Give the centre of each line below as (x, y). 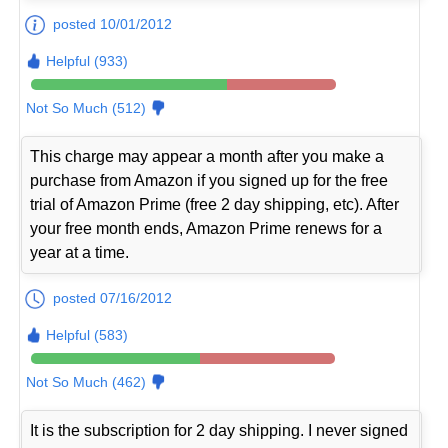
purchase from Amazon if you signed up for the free (209, 181)
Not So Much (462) (86, 382)
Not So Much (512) (86, 108)
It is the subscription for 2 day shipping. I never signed (219, 431)
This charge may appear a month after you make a (207, 157)
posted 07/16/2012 (113, 298)
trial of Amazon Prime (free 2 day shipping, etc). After (215, 205)
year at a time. (80, 253)
